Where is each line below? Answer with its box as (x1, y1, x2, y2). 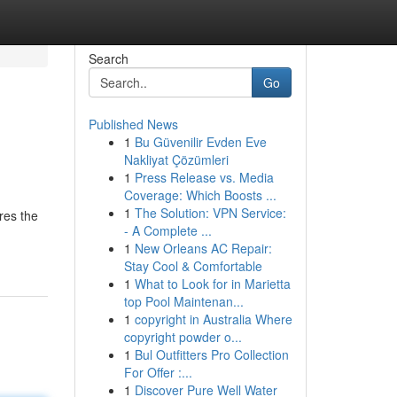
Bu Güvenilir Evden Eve (134, 133, 267, 151)
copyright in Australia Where (134, 310, 292, 328)
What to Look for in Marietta (134, 275, 291, 292)
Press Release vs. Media (134, 168, 274, 186)
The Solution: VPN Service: (134, 204, 286, 222)
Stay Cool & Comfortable (123, 257, 262, 275)
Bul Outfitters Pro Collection (134, 346, 289, 363)
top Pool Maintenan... (123, 292, 244, 310)
